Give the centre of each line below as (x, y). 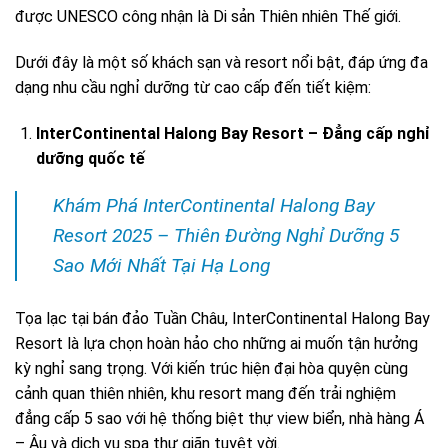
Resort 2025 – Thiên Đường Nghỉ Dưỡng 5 (226, 236)
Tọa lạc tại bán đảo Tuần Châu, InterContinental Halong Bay (222, 319)
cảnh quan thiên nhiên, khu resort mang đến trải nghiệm (205, 394)
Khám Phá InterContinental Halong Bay (214, 206)
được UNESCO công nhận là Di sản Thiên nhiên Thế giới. (208, 17)
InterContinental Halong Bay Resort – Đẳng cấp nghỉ (232, 133)
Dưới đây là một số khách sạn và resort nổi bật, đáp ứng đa (221, 62)
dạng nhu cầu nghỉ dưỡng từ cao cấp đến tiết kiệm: (193, 87)
